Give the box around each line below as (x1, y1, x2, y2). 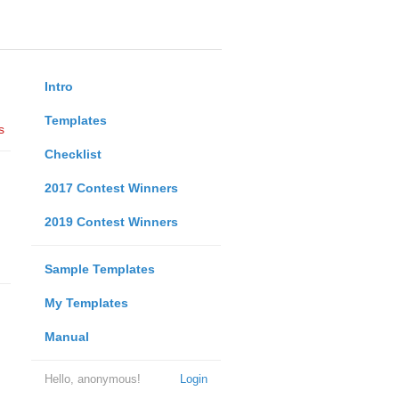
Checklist (44, 147, 102, 161)
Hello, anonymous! (44, 372, 141, 386)
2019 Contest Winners (44, 215, 178, 229)
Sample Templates (44, 262, 155, 276)
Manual (44, 330, 89, 344)
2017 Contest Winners (44, 181, 178, 195)
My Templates (44, 296, 128, 310)
